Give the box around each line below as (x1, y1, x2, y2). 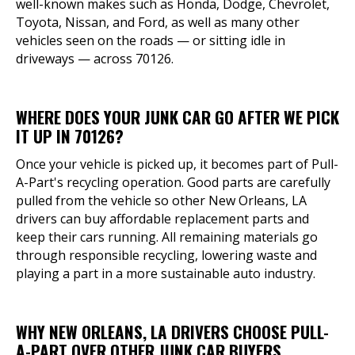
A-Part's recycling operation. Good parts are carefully (16, 174, 330, 191)
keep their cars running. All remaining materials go (16, 228, 318, 246)
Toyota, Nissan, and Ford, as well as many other (16, 13, 300, 31)
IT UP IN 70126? (16, 124, 124, 148)
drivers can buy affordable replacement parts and (16, 210, 309, 227)
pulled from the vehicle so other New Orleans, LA (16, 192, 307, 209)
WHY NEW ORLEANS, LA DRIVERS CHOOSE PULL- (16, 319, 329, 344)
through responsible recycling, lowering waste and (16, 246, 317, 264)
